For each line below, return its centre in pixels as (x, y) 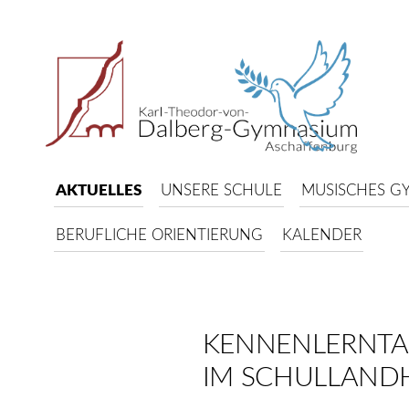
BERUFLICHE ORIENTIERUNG (159, 235)
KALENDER (322, 235)
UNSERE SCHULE (221, 190)
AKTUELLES (99, 190)
